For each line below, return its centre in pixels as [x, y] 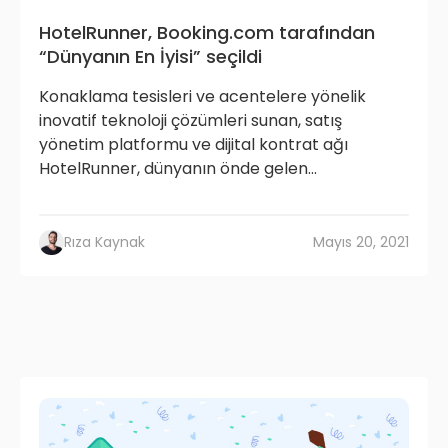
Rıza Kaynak [104, 242]
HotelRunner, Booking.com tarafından [207, 33]
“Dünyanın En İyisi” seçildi [150, 57]
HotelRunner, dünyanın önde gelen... [178, 169]
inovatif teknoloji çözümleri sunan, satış [190, 121]
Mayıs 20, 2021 [361, 242]
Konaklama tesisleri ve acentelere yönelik [202, 97]
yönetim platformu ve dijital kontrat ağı [193, 145]
